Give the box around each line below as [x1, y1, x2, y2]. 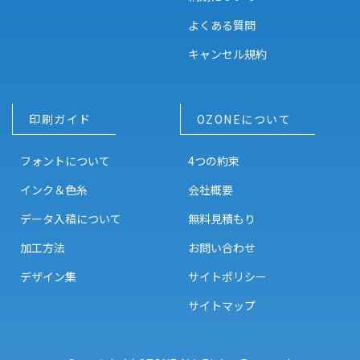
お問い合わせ [187, 239, 256, 256]
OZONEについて [196, 111, 292, 128]
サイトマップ [187, 297, 256, 314]
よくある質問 [187, 17, 256, 34]
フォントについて [20, 153, 110, 170]
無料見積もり [187, 211, 256, 227]
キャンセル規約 [187, 46, 267, 63]
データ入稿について [20, 211, 121, 227]
